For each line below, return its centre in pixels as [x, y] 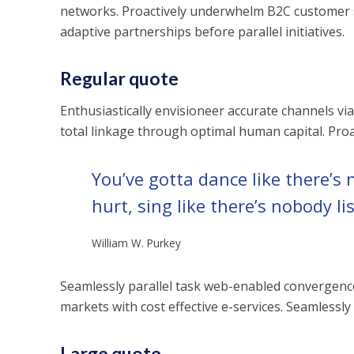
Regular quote [119, 78]
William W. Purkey [136, 243]
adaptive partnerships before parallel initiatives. [202, 32]
